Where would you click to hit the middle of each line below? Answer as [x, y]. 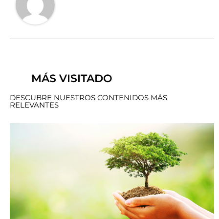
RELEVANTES [34, 105]
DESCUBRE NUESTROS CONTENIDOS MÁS [88, 97]
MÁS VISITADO [72, 78]
